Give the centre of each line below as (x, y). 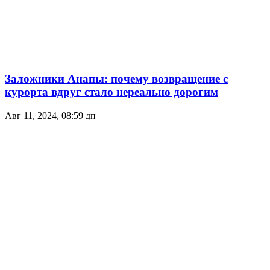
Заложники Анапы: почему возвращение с (116, 78)
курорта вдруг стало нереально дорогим (111, 92)
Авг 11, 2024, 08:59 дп (50, 115)
